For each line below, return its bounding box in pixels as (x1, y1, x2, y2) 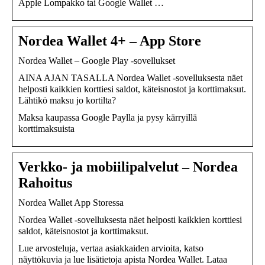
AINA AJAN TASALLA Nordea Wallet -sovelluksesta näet (18, 72, 243, 83)
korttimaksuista (18, 123, 75, 134)
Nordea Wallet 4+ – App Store (18, 33, 201, 49)
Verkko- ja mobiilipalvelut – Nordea (18, 159, 238, 174)
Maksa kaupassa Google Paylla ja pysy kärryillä (18, 112, 197, 122)
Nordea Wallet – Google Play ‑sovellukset (18, 55, 175, 66)
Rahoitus (18, 174, 72, 190)
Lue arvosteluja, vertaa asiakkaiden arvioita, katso (18, 243, 203, 253)
